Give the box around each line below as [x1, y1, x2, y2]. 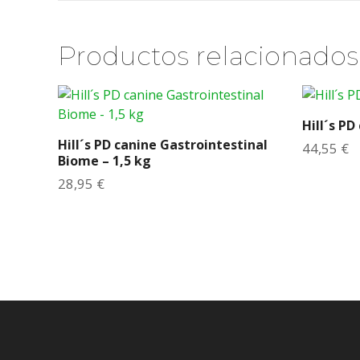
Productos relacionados [58, 40, 358, 72]
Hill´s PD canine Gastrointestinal [58, 136, 268, 154]
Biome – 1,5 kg [58, 152, 151, 170]
